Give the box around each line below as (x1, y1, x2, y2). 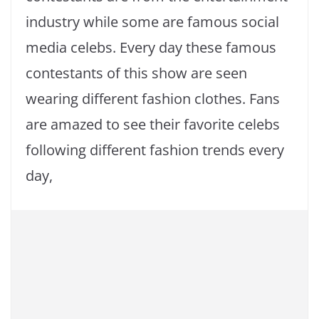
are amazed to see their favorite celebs (26, 115, 280, 135)
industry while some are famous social (26, 12, 279, 32)
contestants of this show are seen (26, 63, 247, 83)
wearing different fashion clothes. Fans (26, 89, 280, 109)
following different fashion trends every (26, 140, 284, 160)
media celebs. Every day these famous (26, 38, 276, 58)
